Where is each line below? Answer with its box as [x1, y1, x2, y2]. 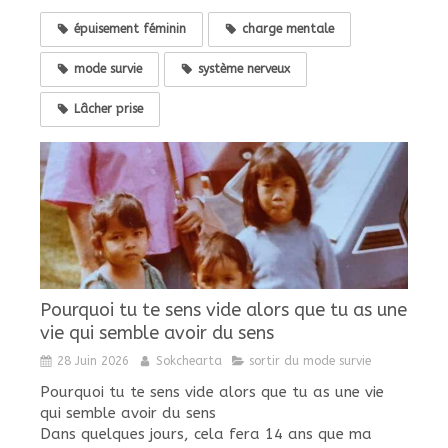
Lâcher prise [74, 101, 143, 116]
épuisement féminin [74, 21, 186, 36]
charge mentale [242, 21, 334, 36]
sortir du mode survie [249, 353, 371, 368]
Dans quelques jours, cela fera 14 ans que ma [40, 424, 372, 443]
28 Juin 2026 [57, 353, 129, 368]
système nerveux [198, 61, 290, 76]
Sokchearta [156, 353, 222, 368]
